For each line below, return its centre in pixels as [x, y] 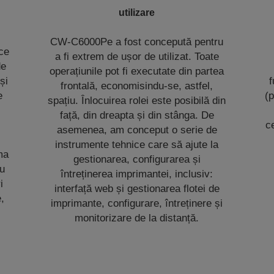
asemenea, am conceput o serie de [137, 130]
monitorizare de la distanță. [137, 218]
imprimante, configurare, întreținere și [137, 203]
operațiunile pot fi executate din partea [137, 71]
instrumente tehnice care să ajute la [137, 145]
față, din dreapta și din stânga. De [137, 115]
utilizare [137, 13]
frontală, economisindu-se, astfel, [137, 86]
